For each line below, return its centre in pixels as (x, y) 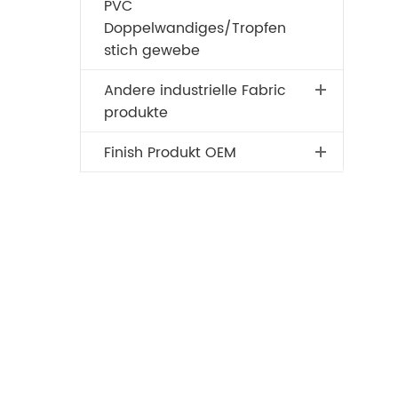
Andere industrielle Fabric (195, 91)
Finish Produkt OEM (170, 153)
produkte (135, 113)
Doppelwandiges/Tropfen (195, 28)
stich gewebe (151, 51)
